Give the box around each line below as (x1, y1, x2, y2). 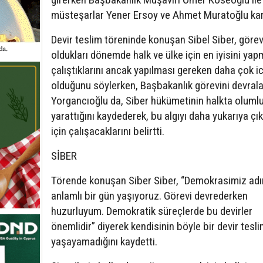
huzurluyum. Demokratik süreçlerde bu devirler (51, 204, 252, 218)
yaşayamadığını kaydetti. (51, 235, 157, 249)
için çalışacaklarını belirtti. (51, 124, 164, 139)
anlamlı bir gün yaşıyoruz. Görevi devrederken (51, 189, 248, 203)
